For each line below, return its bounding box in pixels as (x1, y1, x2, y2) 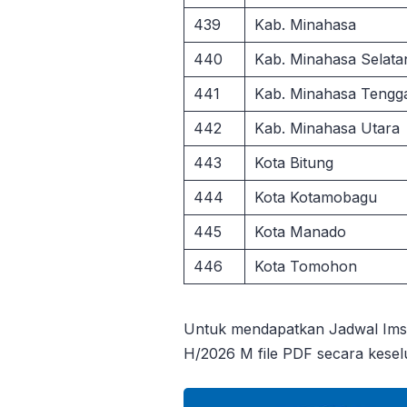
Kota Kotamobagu (254, 187, 377, 206)
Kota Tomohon (254, 256, 357, 275)
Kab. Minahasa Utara (254, 118, 400, 137)
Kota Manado (254, 222, 346, 241)
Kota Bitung (254, 153, 333, 172)
